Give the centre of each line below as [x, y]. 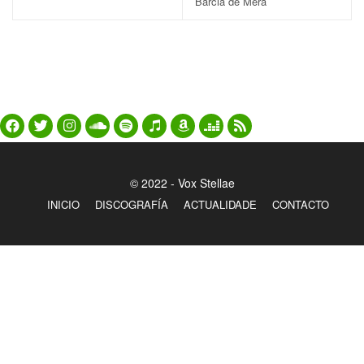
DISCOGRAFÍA [132, 204]
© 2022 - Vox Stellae [182, 183]
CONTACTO [301, 204]
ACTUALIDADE [220, 204]
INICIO [63, 204]
